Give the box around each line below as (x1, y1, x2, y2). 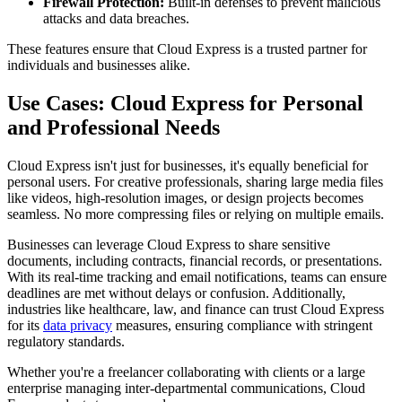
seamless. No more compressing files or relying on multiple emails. (7, 206, 384, 223)
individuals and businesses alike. (7, 57, 190, 74)
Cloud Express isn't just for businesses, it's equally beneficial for (7, 158, 368, 174)
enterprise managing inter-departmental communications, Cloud (7, 380, 365, 397)
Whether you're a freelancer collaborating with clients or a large (7, 364, 365, 380)
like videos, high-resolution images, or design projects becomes (7, 190, 363, 206)
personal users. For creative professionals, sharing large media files (7, 174, 383, 190)
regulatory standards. (7, 334, 125, 350)
